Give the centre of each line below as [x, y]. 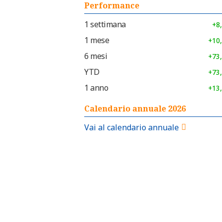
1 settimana [105, 25]
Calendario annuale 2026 [135, 109]
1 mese [97, 40]
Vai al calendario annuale [132, 128]
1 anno [96, 88]
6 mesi [96, 56]
